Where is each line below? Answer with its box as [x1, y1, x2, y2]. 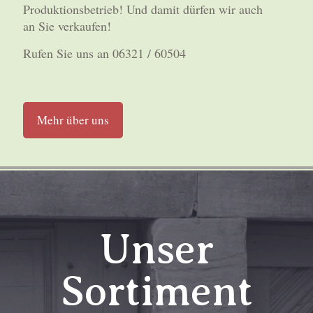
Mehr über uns [37, 112, 109, 128]
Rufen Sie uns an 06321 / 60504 [23, 45, 186, 61]
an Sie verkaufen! [23, 17, 111, 34]
